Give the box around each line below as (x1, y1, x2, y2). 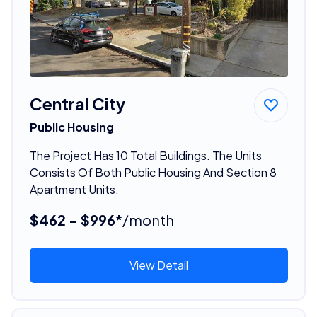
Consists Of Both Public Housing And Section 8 (29, 164, 277, 180)
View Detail (129, 257, 188, 272)
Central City (29, 93, 125, 114)
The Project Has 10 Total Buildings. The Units (29, 147, 262, 163)
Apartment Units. (29, 181, 119, 197)
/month (122, 210, 174, 229)
